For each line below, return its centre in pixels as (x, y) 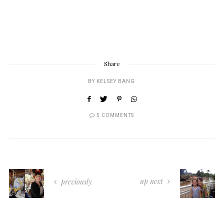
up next (152, 181)
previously (75, 182)
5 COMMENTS (115, 116)
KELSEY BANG (116, 82)
